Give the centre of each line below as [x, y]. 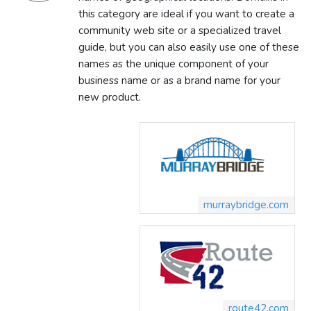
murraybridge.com [246, 205]
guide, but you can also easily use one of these [189, 47]
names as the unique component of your [174, 64]
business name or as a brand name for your [179, 80]
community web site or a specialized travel [180, 30]
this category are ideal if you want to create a [186, 14]
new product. [110, 97]
